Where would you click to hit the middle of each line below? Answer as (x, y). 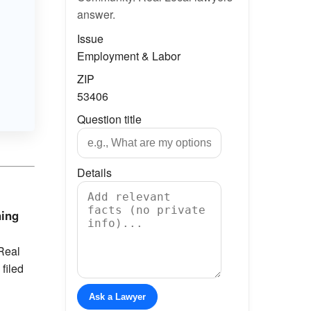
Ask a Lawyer (117, 297)
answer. (96, 14)
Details (94, 173)
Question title (109, 119)
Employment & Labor (128, 56)
